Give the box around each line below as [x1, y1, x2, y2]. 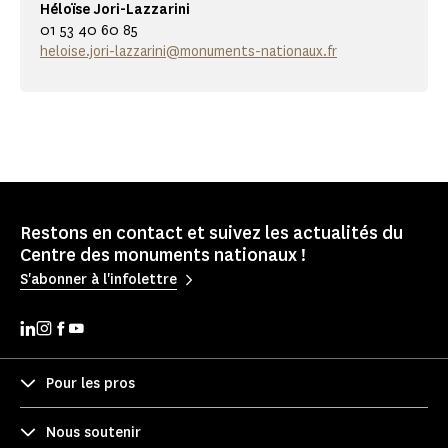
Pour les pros [46, 373, 135, 393]
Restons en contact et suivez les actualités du [20, 221, 403, 246]
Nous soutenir [46, 422, 141, 442]
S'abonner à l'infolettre [20, 269, 177, 289]
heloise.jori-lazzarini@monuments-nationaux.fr [40, 42, 337, 62]
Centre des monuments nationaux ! [20, 243, 306, 268]
